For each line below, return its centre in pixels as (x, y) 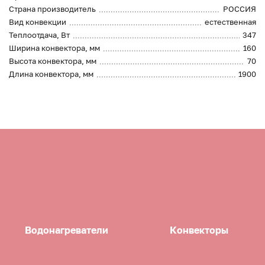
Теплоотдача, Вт (39, 35)
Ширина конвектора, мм (54, 48)
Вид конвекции (38, 22)
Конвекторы (199, 230)
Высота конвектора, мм (53, 61)
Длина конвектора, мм (51, 74)
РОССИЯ (240, 9)
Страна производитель (52, 9)
